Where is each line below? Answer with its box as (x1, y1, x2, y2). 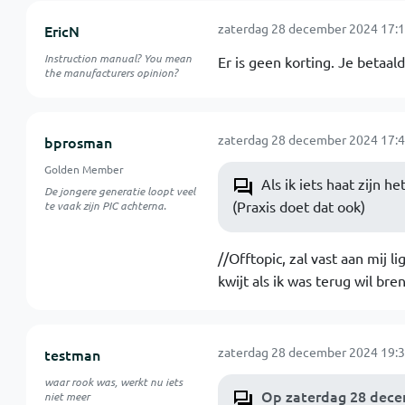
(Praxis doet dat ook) (231, 197, 365, 215)
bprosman (43, 132, 112, 152)
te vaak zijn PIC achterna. (43, 198, 166, 212)
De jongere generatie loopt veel (43, 184, 195, 198)
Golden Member (43, 162, 124, 176)
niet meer (43, 389, 89, 403)
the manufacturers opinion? (43, 65, 178, 80)
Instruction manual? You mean (43, 51, 192, 65)
